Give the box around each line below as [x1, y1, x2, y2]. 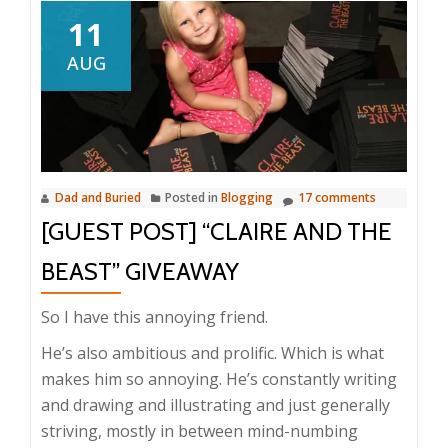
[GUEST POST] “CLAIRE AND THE [41, 216, 392, 246]
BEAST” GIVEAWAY [41, 256, 239, 286]
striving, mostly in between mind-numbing [41, 419, 358, 442]
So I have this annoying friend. [41, 305, 268, 328]
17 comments [298, 188, 376, 206]
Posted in [165, 188, 221, 206]
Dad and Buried [55, 188, 141, 206]
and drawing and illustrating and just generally [41, 393, 390, 416]
